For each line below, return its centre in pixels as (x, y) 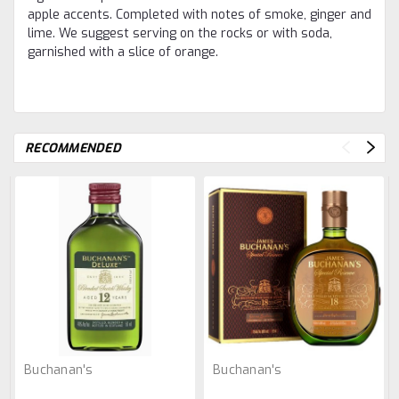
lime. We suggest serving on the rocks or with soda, (180, 34)
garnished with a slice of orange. (123, 53)
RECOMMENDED (73, 149)
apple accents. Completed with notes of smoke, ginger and (199, 15)
